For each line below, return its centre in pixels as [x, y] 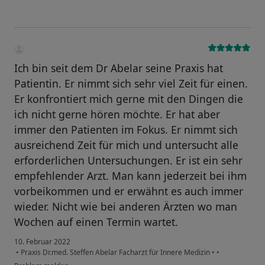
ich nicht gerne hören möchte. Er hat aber [117, 114]
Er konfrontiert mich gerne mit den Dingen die [129, 99]
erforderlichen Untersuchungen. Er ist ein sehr [128, 161]
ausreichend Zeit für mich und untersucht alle [126, 145]
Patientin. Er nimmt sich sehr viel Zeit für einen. [131, 84]
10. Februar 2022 [42, 242]
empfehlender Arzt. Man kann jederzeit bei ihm [130, 176]
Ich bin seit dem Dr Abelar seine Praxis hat [119, 68]
